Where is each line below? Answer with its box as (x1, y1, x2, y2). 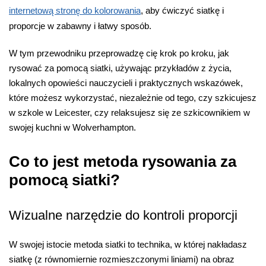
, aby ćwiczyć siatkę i (141, 5, 224, 16)
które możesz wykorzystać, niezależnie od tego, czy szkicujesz (9, 92, 256, 103)
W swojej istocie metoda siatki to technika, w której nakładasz (9, 239, 247, 249)
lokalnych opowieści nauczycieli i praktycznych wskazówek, (9, 77, 243, 88)
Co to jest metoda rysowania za (9, 153, 236, 171)
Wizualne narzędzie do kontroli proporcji (9, 207, 237, 223)
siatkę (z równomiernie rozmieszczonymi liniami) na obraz (9, 254, 235, 264)
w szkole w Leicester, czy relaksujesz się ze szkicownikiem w (9, 107, 250, 118)
